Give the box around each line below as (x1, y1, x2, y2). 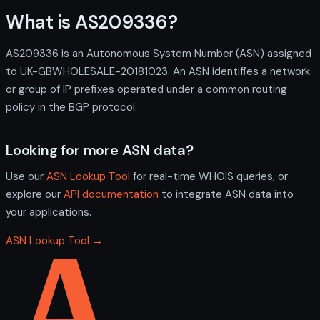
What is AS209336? (6, 9, 178, 34)
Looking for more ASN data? (6, 140, 194, 159)
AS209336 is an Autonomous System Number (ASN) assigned (6, 46, 311, 61)
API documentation (64, 186, 159, 201)
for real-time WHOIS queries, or (130, 169, 288, 184)
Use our (6, 169, 46, 184)
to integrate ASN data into (159, 186, 294, 201)
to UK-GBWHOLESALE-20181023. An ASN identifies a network (6, 64, 310, 79)
